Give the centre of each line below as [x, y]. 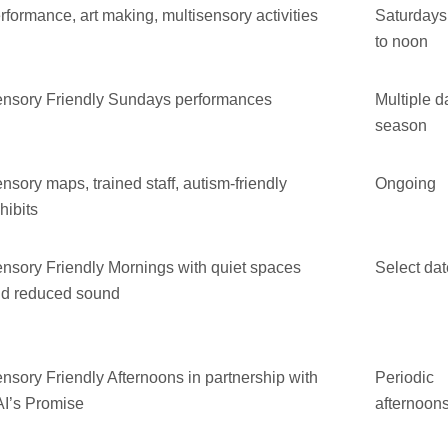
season [401, 126]
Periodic [405, 378]
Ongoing [406, 184]
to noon [402, 42]
